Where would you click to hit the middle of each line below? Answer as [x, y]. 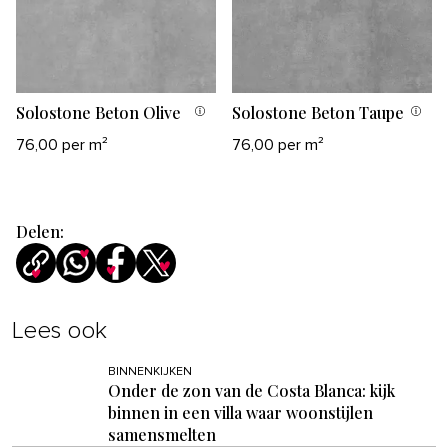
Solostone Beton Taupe [318, 112]
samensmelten [162, 434]
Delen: [40, 231]
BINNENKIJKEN [150, 371]
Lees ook [59, 330]
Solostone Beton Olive [98, 112]
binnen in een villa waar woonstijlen [240, 412]
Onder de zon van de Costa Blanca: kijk [251, 390]
